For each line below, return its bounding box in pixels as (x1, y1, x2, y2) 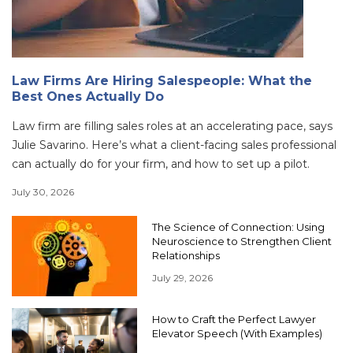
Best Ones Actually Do (12, 89, 164, 105)
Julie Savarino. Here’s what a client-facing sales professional (12, 138, 336, 153)
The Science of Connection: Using (152, 221, 325, 234)
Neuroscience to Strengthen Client (152, 235, 332, 248)
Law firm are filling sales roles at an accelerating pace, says (12, 119, 333, 134)
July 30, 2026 (12, 186, 74, 199)
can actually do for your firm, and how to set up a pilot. (12, 157, 310, 172)
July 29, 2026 (152, 272, 213, 284)
